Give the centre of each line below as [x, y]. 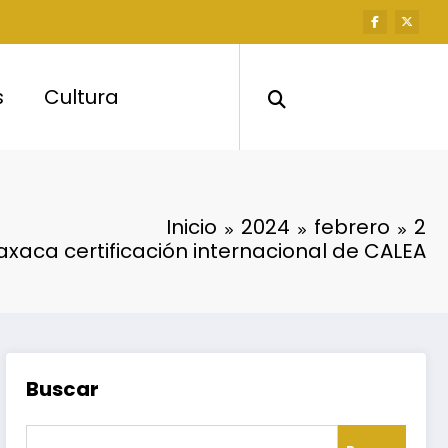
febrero [352, 226]
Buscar [63, 388]
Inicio [191, 226]
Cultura [82, 96]
